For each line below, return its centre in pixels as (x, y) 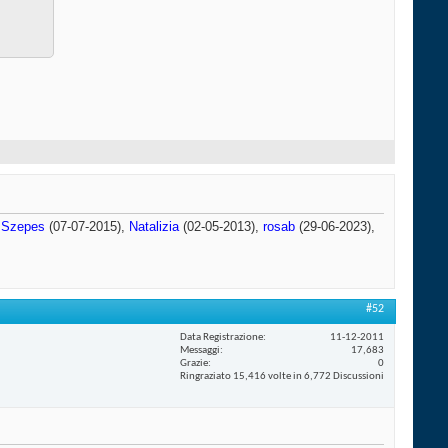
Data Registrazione (221, 337)
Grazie (194, 363)
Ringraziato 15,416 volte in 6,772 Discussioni (282, 376)
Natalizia (154, 227)
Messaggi (200, 350)
